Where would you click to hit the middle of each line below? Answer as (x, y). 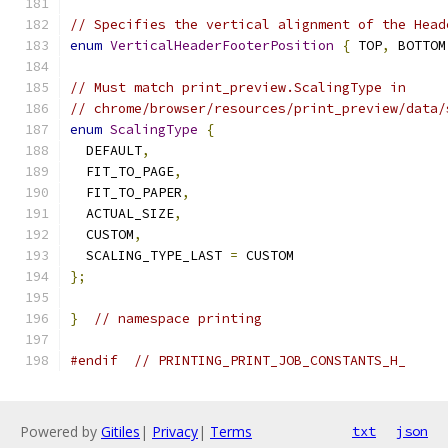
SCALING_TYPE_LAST (150, 255)
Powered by (60, 431)
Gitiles (120, 431)
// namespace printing (178, 318)
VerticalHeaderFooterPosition (222, 45)
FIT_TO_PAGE (122, 171)
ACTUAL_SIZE (122, 213)
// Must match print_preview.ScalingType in (238, 87)
